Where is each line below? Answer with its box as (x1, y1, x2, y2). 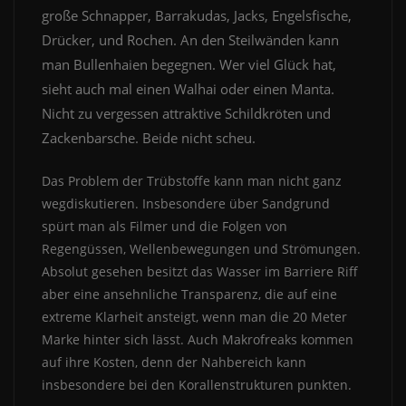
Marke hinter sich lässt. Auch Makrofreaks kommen (42, 331, 353, 349)
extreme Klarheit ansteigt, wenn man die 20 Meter (42, 308, 347, 326)
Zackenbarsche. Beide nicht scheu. (42, 129, 263, 148)
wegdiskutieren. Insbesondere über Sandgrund (42, 195, 330, 213)
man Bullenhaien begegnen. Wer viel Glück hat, (42, 55, 336, 74)
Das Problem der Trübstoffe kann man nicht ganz (42, 172, 342, 190)
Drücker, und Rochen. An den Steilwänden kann (42, 31, 339, 50)
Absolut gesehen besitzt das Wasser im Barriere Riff (42, 263, 358, 281)
